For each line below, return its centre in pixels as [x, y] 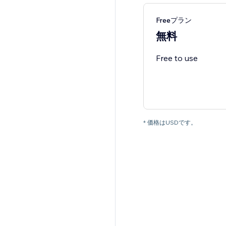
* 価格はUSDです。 [170, 123]
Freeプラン [174, 20]
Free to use [177, 58]
